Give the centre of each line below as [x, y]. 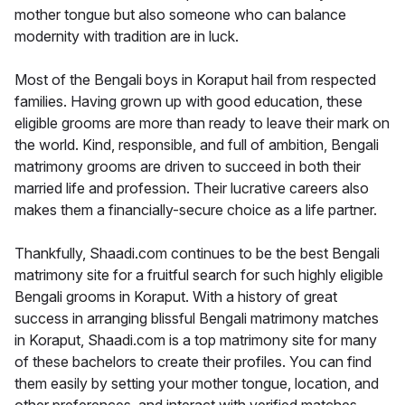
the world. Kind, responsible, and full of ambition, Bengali [197, 144]
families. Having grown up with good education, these [188, 101]
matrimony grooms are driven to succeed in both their [188, 166]
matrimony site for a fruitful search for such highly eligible [199, 274]
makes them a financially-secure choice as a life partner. [196, 209]
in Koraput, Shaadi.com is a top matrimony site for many [196, 339]
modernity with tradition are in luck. [127, 36]
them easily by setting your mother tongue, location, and [197, 383]
